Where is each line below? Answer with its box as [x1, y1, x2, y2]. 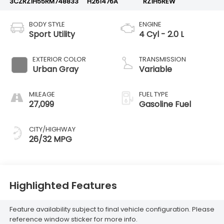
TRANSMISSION [139, 54, 186, 64]
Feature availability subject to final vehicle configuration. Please [9, 204, 214, 214]
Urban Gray [32, 63, 78, 75]
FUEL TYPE [139, 89, 168, 99]
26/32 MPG [28, 133, 72, 145]
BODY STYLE [28, 19, 65, 29]
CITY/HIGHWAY [28, 124, 75, 134]
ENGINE [139, 19, 161, 29]
